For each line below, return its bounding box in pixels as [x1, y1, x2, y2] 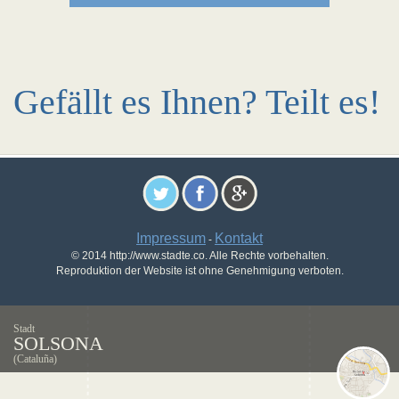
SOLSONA [13, 332, 103, 354]
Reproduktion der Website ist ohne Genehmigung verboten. [55, 265, 344, 277]
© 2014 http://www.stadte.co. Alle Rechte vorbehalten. [70, 249, 329, 262]
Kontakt [215, 231, 263, 246]
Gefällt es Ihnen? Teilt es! [13, 82, 380, 122]
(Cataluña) [13, 353, 57, 365]
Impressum [136, 231, 206, 246]
